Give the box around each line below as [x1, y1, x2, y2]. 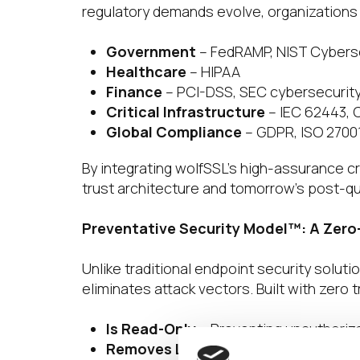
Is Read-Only [106, 319, 196, 338]
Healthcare [106, 62, 186, 81]
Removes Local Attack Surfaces [106, 339, 333, 358]
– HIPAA [186, 62, 240, 81]
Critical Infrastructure [106, 102, 265, 121]
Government [106, 42, 196, 61]
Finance [106, 82, 162, 101]
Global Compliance [106, 122, 242, 141]
